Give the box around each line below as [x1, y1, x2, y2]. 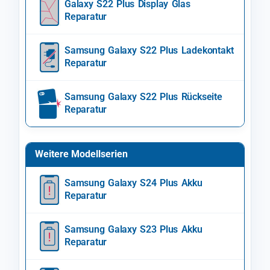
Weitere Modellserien [35, 148, 128, 160]
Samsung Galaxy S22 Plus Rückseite [64, 91, 222, 103]
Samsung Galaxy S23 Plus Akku [64, 224, 202, 236]
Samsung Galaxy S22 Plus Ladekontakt [64, 45, 234, 57]
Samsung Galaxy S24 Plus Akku [64, 177, 202, 189]
